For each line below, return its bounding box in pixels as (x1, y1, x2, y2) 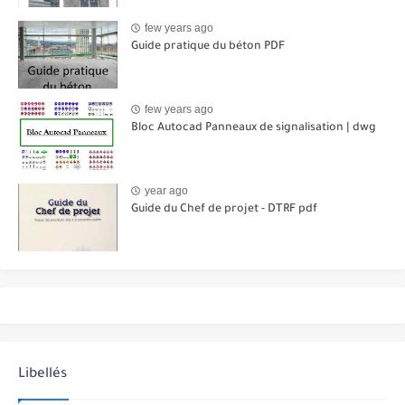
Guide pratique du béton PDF (131, 40, 285, 53)
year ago (145, 184, 188, 197)
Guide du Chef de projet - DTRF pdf (131, 202, 317, 216)
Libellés (18, 366, 67, 382)
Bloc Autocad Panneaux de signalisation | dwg (131, 121, 376, 135)
